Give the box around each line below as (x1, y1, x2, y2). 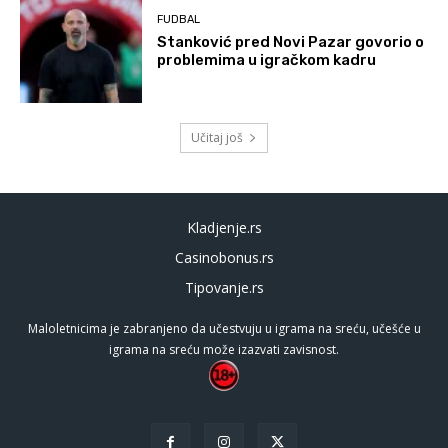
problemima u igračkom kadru (157, 51, 377, 70)
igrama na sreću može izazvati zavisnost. (109, 340, 339, 358)
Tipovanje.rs (184, 277, 264, 297)
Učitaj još (191, 128, 243, 146)
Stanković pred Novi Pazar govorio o (157, 33, 425, 52)
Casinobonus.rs (174, 247, 274, 267)
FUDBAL (157, 13, 201, 27)
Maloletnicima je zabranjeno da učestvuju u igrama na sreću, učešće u (27, 319, 421, 337)
